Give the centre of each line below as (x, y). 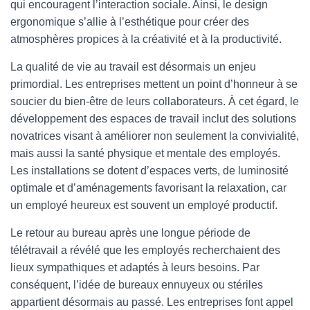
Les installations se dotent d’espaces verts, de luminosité (149, 171)
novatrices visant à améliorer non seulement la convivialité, (155, 136)
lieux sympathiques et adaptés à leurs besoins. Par (135, 267)
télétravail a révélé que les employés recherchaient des (145, 250)
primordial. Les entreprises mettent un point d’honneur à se (154, 84)
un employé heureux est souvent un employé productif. (144, 205)
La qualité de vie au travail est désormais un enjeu (133, 67)
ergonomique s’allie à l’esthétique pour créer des (130, 22)
